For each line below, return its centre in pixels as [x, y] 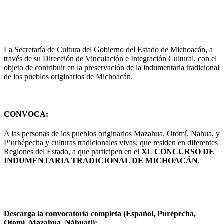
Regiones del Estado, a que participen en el [73, 152]
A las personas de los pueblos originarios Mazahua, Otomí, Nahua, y [112, 134]
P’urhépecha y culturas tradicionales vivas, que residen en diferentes [111, 143]
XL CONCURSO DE [178, 152]
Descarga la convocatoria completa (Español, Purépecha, [100, 213]
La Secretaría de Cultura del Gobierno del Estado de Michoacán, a [108, 49]
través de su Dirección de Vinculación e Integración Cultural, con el [110, 58]
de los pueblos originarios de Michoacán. [68, 76]
